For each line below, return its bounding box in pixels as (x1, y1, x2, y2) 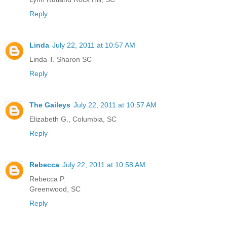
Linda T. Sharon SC (29, 55, 92, 64)
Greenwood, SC (29, 185, 81, 194)
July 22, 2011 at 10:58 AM (62, 161, 145, 169)
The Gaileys (29, 101, 70, 109)
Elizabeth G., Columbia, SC (29, 115, 117, 124)
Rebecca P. (29, 175, 65, 183)
